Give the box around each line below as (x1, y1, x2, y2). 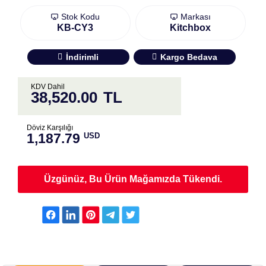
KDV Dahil (31, 83, 65, 91)
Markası (178, 12, 211, 21)
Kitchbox (170, 23, 211, 33)
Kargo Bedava (160, 52, 217, 62)
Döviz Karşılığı (27, 123, 73, 132)
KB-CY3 (57, 23, 94, 33)
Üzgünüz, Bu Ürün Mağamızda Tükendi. (44, 174, 222, 184)
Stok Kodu (59, 12, 100, 21)
